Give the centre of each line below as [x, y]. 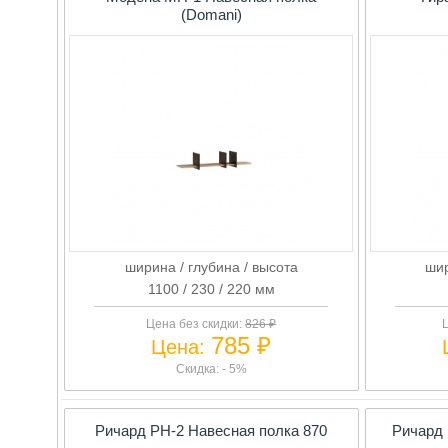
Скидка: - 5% [211, 368]
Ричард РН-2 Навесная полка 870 [211, 430]
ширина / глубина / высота [211, 266]
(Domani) [211, 14]
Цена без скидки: [196, 323]
